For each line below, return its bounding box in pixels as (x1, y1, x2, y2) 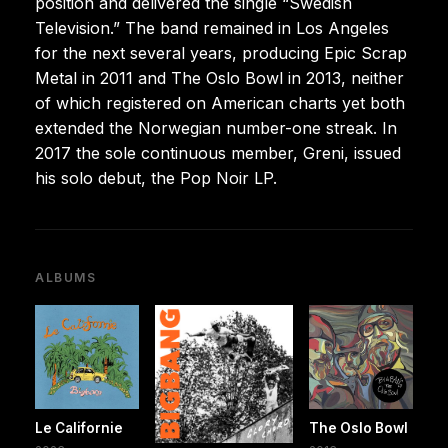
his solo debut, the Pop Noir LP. (35, 167, 277, 188)
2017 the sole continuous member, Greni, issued (35, 142, 401, 163)
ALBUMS (35, 269, 97, 285)
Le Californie (35, 419, 123, 436)
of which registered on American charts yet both (35, 92, 405, 113)
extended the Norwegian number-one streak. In (35, 117, 397, 138)
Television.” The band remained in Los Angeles (35, 17, 389, 38)
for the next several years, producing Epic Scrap (35, 42, 407, 63)
